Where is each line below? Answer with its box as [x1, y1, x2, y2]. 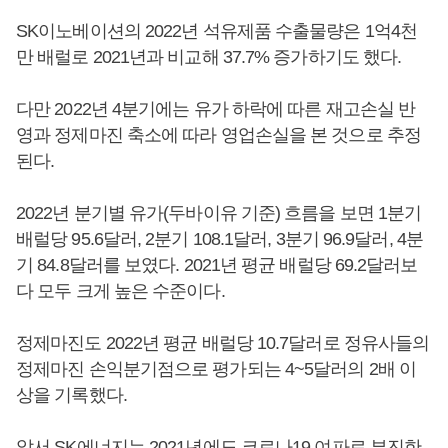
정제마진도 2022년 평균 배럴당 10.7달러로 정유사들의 [16, 333, 430, 353]
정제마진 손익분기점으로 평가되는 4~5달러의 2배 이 [16, 359, 416, 379]
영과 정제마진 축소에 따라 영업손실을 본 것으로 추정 [16, 125, 421, 145]
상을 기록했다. [16, 385, 127, 405]
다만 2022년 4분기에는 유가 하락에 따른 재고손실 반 [16, 99, 416, 119]
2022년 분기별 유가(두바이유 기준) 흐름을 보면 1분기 [16, 203, 422, 223]
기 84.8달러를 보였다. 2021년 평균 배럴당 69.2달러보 [16, 255, 418, 275]
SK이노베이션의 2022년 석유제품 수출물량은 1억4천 [16, 21, 418, 41]
